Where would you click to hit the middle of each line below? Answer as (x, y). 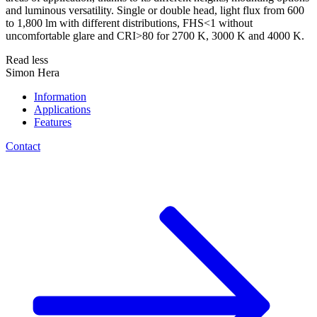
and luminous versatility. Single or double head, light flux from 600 (155, 11)
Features (53, 122)
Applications (62, 110)
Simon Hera (33, 73)
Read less (27, 60)
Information (60, 97)
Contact (23, 146)
